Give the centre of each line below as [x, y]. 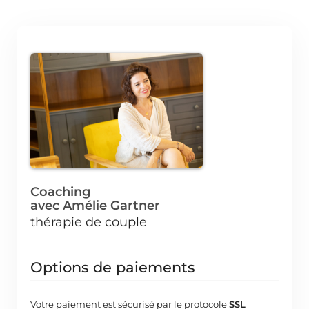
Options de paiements [113, 267]
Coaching [60, 191]
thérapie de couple [89, 222]
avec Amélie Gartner [95, 205]
